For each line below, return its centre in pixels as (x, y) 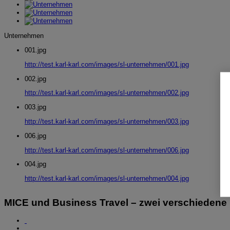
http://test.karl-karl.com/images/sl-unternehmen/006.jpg (107, 150)
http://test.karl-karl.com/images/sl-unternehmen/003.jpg (107, 122)
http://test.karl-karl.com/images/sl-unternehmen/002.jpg (107, 93)
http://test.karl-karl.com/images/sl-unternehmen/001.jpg (107, 64)
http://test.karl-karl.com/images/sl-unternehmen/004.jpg (107, 179)
